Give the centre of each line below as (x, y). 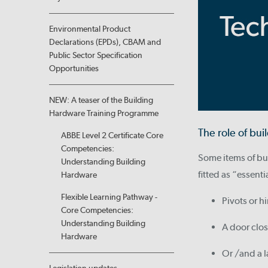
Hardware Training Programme (104, 113)
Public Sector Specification (96, 55)
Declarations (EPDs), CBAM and (105, 42)
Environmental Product (90, 29)
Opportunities (74, 68)
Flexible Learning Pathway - (109, 197)
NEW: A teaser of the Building (101, 100)
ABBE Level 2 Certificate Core (112, 135)
